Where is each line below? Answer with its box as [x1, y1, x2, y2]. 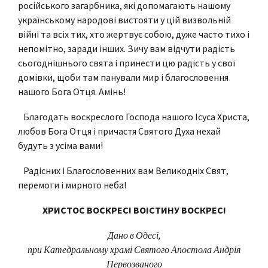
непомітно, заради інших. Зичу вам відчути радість [18, 42, 235, 54]
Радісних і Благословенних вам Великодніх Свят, [18, 164, 229, 176]
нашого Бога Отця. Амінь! [18, 85, 126, 98]
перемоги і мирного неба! [18, 178, 126, 191]
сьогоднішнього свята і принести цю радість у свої [18, 56, 235, 69]
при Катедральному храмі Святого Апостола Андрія [28, 243, 240, 255]
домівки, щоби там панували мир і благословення [18, 71, 229, 83]
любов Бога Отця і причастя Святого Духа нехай [18, 124, 221, 137]
